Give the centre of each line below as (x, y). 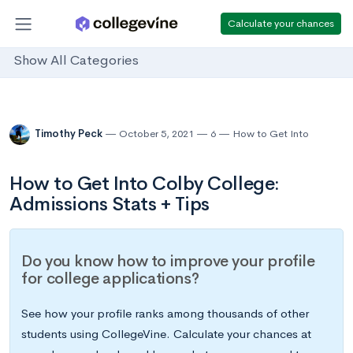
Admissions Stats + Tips (110, 204)
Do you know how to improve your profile (168, 262)
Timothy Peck (70, 134)
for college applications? (110, 279)
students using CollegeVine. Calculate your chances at (167, 334)
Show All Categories (76, 61)
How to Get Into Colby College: (145, 184)
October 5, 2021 (156, 134)
